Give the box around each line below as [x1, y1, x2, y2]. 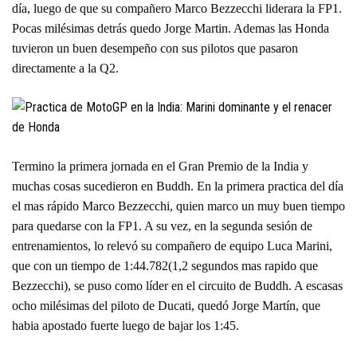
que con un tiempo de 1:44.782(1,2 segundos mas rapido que [12, 259, 318, 273]
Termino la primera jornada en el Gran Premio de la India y [12, 159, 308, 173]
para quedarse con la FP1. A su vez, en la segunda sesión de [12, 219, 312, 233]
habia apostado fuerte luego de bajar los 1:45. [12, 319, 239, 332]
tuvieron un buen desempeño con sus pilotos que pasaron [12, 41, 298, 55]
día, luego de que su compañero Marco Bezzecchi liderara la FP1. [12, 2, 342, 15]
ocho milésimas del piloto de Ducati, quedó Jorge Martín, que [12, 299, 320, 312]
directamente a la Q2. [12, 61, 119, 75]
